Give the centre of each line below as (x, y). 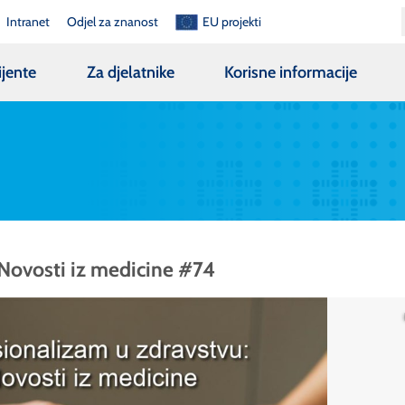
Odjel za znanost (113, 21)
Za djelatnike (130, 72)
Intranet (28, 21)
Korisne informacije (291, 72)
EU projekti (232, 21)
